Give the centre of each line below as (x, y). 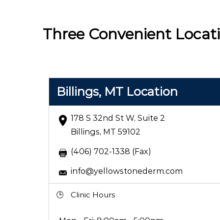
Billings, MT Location (117, 91)
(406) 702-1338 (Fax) (111, 151)
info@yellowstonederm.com (126, 171)
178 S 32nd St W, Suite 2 (118, 118)
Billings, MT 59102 (105, 132)
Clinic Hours (93, 194)
